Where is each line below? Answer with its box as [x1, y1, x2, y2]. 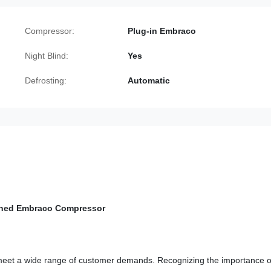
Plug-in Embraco [128, 26, 196, 36]
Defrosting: [25, 76, 67, 85]
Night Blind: [25, 51, 68, 60]
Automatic [128, 76, 170, 85]
